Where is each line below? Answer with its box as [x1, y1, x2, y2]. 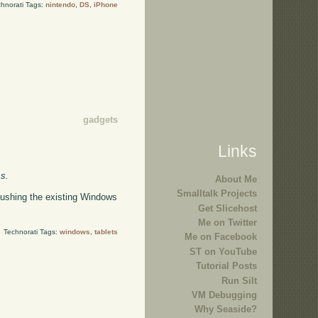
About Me [215, 173, 257, 185]
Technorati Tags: [3, 228, 60, 236]
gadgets [82, 114, 118, 125]
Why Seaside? [194, 304, 257, 315]
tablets [94, 228, 118, 236]
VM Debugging [192, 290, 257, 300]
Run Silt [221, 275, 257, 286]
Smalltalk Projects [177, 188, 257, 199]
